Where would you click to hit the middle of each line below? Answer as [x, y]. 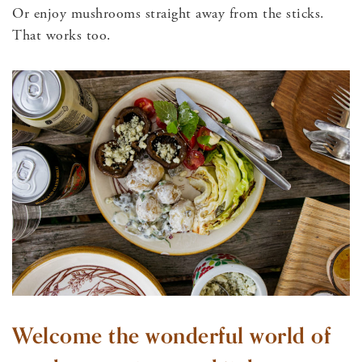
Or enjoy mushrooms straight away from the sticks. [168, 14]
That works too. [62, 36]
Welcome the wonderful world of [171, 337]
